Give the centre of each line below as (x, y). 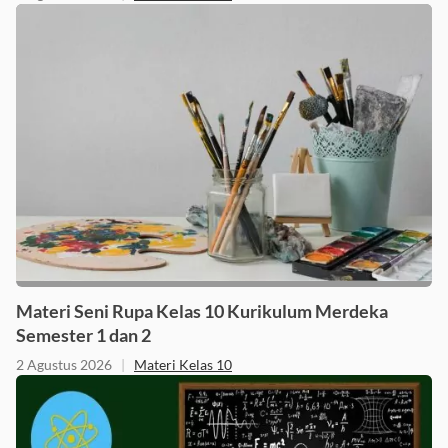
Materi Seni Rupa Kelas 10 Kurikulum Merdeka (202, 311)
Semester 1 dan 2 (83, 335)
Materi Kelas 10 (183, 365)
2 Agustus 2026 (64, 365)
